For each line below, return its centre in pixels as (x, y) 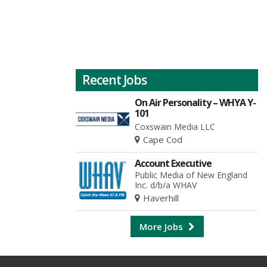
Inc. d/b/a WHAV (166, 185)
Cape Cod (163, 139)
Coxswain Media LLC (175, 126)
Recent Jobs (114, 80)
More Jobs (162, 226)
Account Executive (173, 163)
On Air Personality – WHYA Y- (195, 102)
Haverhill (161, 198)
